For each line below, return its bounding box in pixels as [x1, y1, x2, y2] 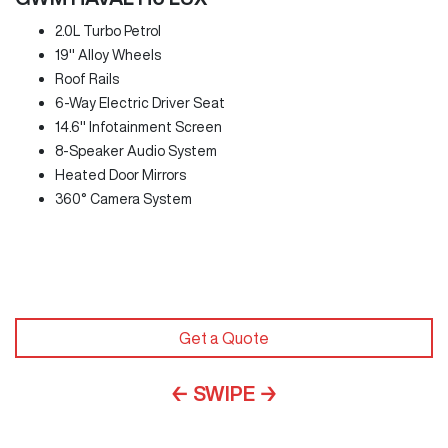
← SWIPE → [170, 382, 278, 404]
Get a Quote [179, 329, 269, 346]
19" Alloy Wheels [55, 48, 161, 63]
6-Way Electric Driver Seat [55, 96, 225, 111]
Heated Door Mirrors [55, 168, 186, 183]
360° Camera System [55, 192, 192, 207]
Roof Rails [55, 72, 119, 87]
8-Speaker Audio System [55, 144, 217, 159]
